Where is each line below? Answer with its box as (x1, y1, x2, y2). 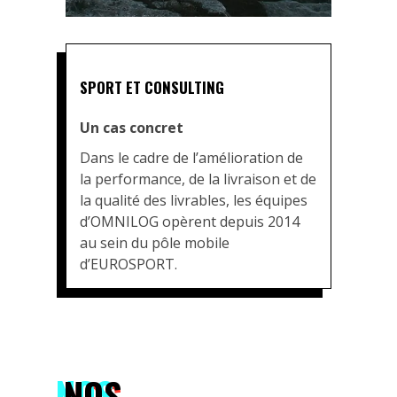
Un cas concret (80, 117, 183, 137)
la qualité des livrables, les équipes (80, 190, 307, 210)
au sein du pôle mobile (80, 232, 230, 253)
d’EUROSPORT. (80, 253, 177, 274)
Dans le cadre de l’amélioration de (80, 147, 303, 167)
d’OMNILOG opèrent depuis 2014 (80, 211, 300, 231)
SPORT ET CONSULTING (80, 75, 224, 98)
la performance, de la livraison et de (80, 168, 316, 189)
